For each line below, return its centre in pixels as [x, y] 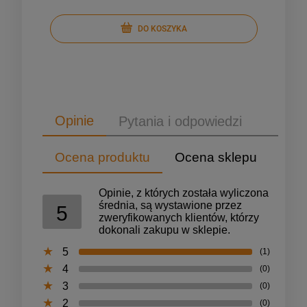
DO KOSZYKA [160, 28]
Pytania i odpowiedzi [180, 121]
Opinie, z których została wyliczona [184, 193]
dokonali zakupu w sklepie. [164, 230]
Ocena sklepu [216, 157]
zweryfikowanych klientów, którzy [179, 218]
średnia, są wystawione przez [170, 205]
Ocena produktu [102, 157]
